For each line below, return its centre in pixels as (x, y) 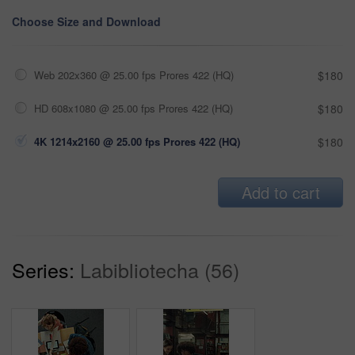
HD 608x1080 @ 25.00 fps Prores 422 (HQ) (134, 109)
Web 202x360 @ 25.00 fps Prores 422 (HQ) (134, 75)
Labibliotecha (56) (160, 270)
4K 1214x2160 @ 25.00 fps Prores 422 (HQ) (137, 142)
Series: (43, 270)
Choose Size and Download (86, 22)
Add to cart (281, 193)
